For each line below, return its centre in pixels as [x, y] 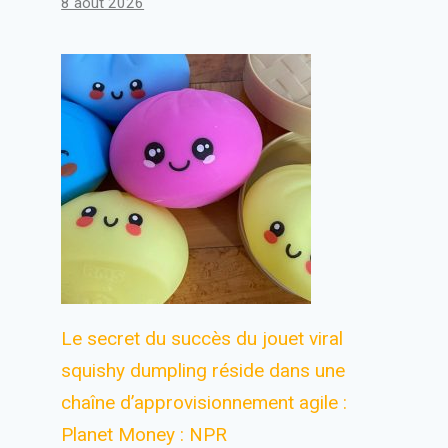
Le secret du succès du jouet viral [202, 338]
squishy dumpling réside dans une [203, 370]
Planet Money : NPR [144, 434]
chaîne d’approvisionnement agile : [204, 402]
